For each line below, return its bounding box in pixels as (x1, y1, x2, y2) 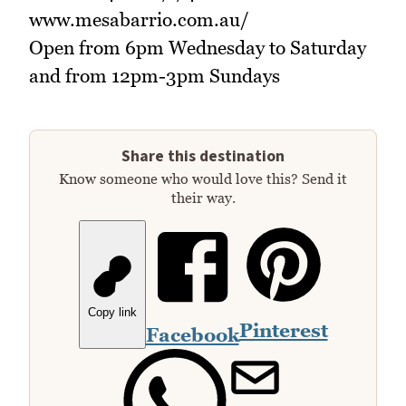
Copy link (87, 304, 137, 319)
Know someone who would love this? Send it (59, 169, 347, 187)
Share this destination (121, 144, 285, 168)
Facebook (145, 323, 239, 346)
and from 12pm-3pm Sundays (29, 63, 280, 87)
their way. (170, 188, 236, 206)
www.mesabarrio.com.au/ (29, 7, 249, 31)
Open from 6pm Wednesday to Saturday (29, 35, 366, 59)
